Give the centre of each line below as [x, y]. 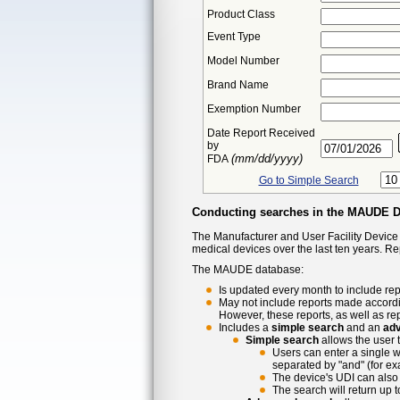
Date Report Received [261, 133]
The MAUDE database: [248, 269]
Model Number [243, 60]
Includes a [245, 327]
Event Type [234, 36]
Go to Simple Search [308, 180]
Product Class [241, 14]
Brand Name [238, 84]
